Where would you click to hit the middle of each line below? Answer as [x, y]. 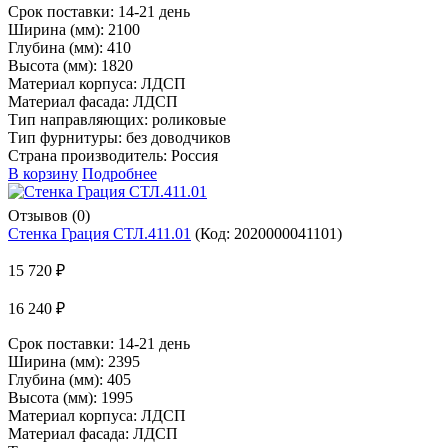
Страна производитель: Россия [113, 155]
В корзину [43, 173]
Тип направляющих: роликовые [117, 119]
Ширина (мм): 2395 [74, 361]
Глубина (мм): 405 [69, 379]
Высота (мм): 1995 [70, 397]
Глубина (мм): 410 [69, 47]
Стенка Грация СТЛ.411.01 [99, 233]
